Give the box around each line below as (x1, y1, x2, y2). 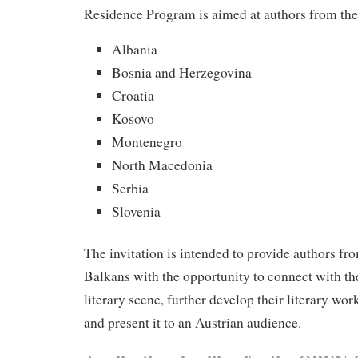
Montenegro (112, 132, 182, 151)
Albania (112, 39, 157, 58)
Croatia (112, 86, 154, 105)
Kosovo (112, 109, 154, 128)
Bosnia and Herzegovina (112, 62, 252, 82)
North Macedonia (112, 155, 213, 174)
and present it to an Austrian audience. (84, 313, 301, 332)
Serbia (112, 178, 149, 197)
